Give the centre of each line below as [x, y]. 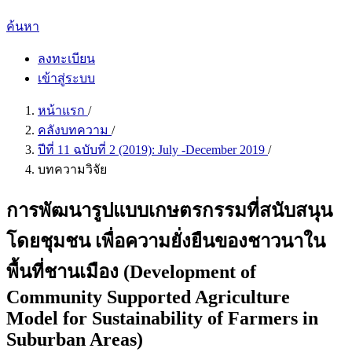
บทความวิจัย [72, 169]
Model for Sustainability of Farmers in [162, 318]
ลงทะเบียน [66, 59]
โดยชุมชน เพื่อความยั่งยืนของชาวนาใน [166, 241]
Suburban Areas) [75, 339]
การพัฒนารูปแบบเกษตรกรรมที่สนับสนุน [169, 210]
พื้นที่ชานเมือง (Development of [131, 271]
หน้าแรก [63, 110]
